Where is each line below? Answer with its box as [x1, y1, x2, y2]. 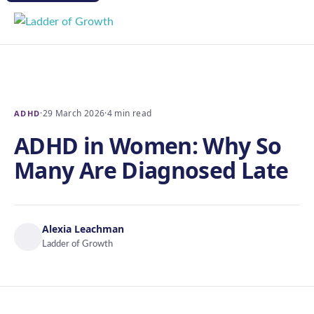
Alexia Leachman [42, 222, 124, 235]
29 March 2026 [42, 107, 105, 119]
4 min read [107, 107, 152, 119]
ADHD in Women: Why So [14, 130, 282, 161]
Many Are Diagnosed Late [14, 155, 289, 185]
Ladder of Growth [42, 240, 113, 249]
